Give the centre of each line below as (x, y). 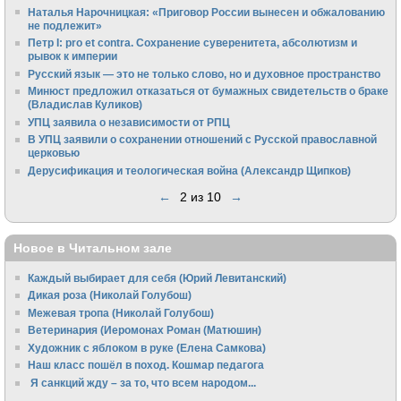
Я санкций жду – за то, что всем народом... (142, 382)
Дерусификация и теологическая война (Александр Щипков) (190, 170)
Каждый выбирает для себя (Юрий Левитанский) (158, 277)
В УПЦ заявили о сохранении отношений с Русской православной (203, 140)
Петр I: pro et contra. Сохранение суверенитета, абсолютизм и (193, 43)
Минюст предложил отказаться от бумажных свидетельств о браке (209, 91)
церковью (54, 153)
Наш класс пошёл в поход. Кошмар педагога (146, 365)
